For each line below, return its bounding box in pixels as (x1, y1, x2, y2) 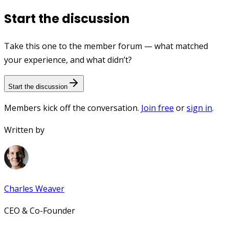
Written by (4, 124, 44, 136)
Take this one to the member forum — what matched (4, 40, 208, 52)
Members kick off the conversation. (4, 102, 139, 114)
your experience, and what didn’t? (4, 54, 132, 66)
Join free (141, 102, 174, 114)
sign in (187, 102, 212, 114)
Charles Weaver (4, 183, 64, 195)
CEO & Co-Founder (4, 205, 75, 217)
